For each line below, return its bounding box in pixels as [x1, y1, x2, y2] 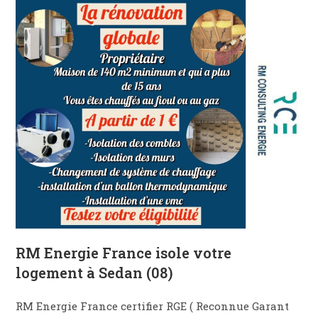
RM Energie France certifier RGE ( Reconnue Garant [16, 299, 290, 314]
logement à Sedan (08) [16, 263, 174, 283]
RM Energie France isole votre [16, 243, 232, 263]
